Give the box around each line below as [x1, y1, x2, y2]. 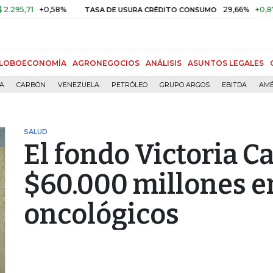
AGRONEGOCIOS [73, 58, 140, 68]
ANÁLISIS [146, 58, 182, 68]
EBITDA [222, 81, 247, 89]
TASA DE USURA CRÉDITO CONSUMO [51, 5, 183, 14]
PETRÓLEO [112, 81, 147, 89]
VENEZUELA [58, 81, 99, 89]
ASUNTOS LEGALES [188, 58, 264, 68]
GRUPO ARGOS [160, 81, 210, 89]
